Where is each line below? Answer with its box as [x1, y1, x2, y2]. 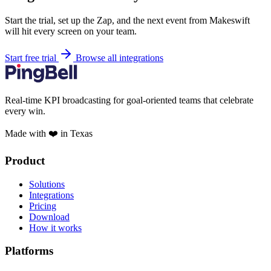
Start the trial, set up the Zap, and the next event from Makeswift [5, 15, 250, 26]
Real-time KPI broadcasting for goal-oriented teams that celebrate [5, 95, 253, 106]
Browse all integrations [76, 53, 163, 64]
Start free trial [5, 53, 59, 64]
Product [5, 154, 45, 167]
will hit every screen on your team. [5, 26, 137, 37]
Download [29, 211, 70, 222]
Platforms [5, 244, 53, 258]
